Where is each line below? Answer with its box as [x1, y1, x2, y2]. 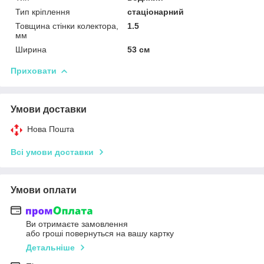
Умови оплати [11, 184, 77, 195]
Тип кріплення [15, 6, 70, 16]
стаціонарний [127, 6, 184, 16]
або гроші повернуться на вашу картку [26, 229, 174, 239]
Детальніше [26, 243, 75, 253]
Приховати [11, 65, 57, 75]
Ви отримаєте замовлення [26, 219, 128, 229]
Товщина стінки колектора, [15, 21, 118, 31]
